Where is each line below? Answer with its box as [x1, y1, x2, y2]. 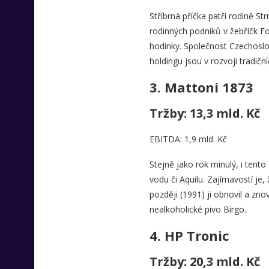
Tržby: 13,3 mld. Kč [149, 105, 260, 121]
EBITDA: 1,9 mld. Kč [149, 133, 227, 145]
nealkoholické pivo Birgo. [149, 204, 246, 215]
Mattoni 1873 [164, 78, 253, 96]
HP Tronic [164, 226, 233, 244]
